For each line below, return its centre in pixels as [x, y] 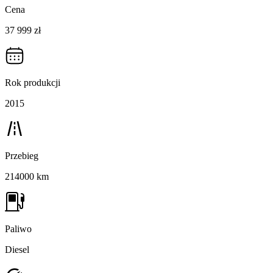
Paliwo [18, 229]
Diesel [17, 250]
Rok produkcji [33, 83]
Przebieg [22, 156]
